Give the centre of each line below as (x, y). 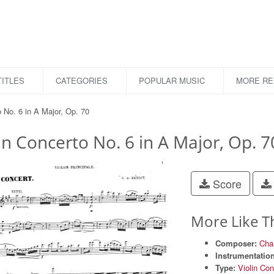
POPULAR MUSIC (172, 80)
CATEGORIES (82, 80)
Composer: (236, 243)
